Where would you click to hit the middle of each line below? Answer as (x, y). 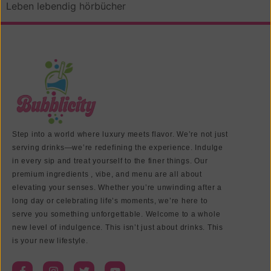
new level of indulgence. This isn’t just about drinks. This (118, 228)
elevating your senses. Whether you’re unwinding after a (117, 188)
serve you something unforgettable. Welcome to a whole (116, 214)
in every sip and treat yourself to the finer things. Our (110, 161)
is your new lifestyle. (50, 241)
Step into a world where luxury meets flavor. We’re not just (120, 135)
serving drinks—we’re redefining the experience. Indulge (118, 148)
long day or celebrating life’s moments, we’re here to (110, 201)
